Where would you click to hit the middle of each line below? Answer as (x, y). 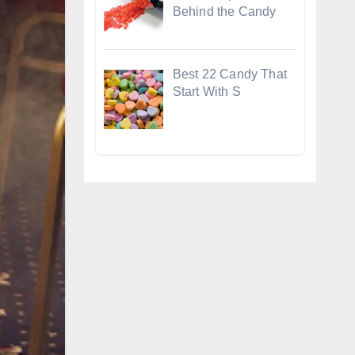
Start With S (206, 91)
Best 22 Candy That (230, 74)
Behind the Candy (224, 11)
